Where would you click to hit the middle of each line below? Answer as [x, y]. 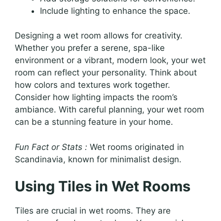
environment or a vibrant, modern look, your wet [110, 60]
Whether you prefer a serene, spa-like [90, 48]
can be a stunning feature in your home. [94, 122]
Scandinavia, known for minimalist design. [98, 159]
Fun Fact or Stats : [51, 147]
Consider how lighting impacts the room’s [96, 97]
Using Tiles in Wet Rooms [103, 186]
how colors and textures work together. [92, 85]
